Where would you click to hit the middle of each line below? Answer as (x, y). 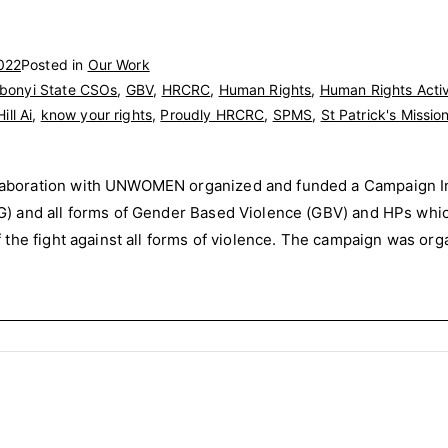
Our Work (118, 64)
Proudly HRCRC (212, 114)
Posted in (54, 64)
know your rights (96, 114)
